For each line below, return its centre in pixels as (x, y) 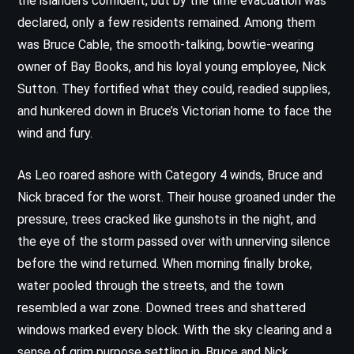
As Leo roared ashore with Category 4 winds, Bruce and (170, 175)
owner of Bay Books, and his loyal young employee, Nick (172, 66)
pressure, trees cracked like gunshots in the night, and (167, 219)
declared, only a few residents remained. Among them (166, 22)
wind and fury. (55, 133)
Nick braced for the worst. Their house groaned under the (177, 197)
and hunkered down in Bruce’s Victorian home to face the (175, 111)
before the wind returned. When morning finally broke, (165, 263)
